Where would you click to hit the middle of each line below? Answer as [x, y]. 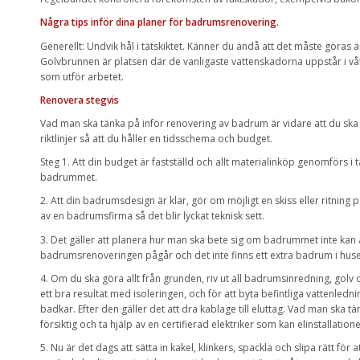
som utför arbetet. [82, 76]
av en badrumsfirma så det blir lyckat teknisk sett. [152, 216]
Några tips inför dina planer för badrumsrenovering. [160, 22]
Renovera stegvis [80, 100]
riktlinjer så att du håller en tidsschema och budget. [156, 138]
